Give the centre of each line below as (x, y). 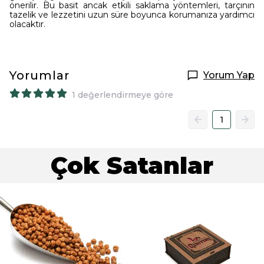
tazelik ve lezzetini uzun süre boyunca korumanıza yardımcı (132, 15)
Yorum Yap (229, 75)
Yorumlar (39, 75)
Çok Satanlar (132, 165)
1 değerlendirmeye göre (123, 95)
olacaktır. (27, 24)
